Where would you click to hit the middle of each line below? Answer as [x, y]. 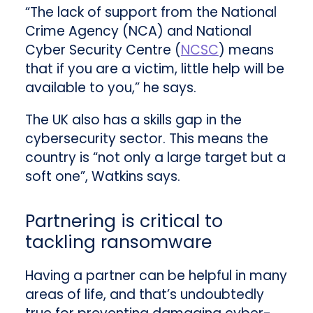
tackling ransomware [118, 242]
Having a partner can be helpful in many [156, 275]
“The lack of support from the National [151, 13]
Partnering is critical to [124, 221]
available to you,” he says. [110, 88]
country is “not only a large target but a [155, 158]
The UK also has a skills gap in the [133, 120]
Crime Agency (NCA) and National [138, 31]
